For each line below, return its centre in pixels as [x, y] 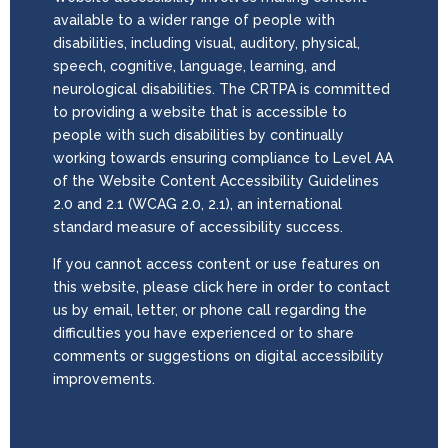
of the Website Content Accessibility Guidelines [215, 181]
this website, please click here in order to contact [221, 287]
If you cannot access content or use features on [216, 264]
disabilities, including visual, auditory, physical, [206, 43]
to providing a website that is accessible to [199, 112]
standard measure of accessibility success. [197, 227]
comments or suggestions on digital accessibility [218, 356]
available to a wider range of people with [193, 20]
